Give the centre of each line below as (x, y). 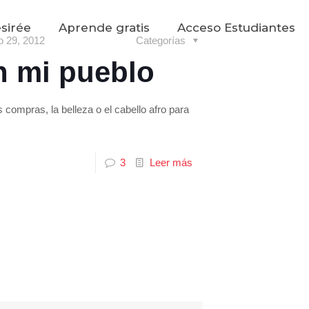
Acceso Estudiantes (236, 28)
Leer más (171, 162)
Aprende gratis (104, 28)
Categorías (162, 40)
